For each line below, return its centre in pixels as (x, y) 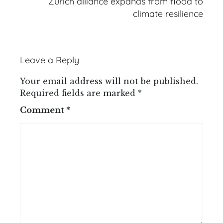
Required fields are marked (79, 93)
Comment (43, 110)
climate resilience (168, 14)
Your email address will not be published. (109, 81)
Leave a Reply (50, 60)
